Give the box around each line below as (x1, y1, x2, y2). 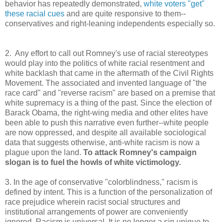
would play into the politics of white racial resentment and (5, 59, 205, 68)
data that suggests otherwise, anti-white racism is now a (5, 138, 200, 147)
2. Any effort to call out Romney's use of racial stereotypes (5, 49, 208, 58)
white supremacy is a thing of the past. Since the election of (5, 99, 212, 108)
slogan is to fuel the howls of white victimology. (5, 158, 181, 167)
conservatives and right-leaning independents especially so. (5, 19, 215, 28)
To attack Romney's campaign (83, 148, 197, 157)
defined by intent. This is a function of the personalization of (5, 188, 212, 197)
